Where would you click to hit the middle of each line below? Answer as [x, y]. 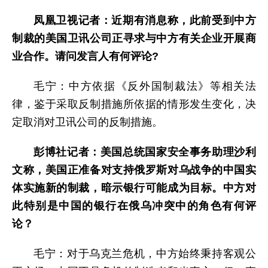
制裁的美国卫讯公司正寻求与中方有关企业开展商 [134, 38]
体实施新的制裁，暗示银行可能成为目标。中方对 [134, 188]
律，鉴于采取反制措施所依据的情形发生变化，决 [134, 104]
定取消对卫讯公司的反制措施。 [87, 122]
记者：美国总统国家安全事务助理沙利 [162, 152]
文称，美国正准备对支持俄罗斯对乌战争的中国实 [134, 170]
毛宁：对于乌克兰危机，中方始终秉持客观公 [145, 253]
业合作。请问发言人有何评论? [85, 56]
